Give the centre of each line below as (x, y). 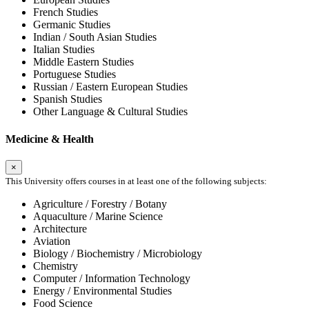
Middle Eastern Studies (83, 62)
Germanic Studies (72, 25)
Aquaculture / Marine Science (98, 216)
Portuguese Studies (74, 74)
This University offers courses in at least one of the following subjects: (136, 181)
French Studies (66, 12)
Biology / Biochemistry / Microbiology (118, 253)
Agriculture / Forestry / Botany (100, 203)
